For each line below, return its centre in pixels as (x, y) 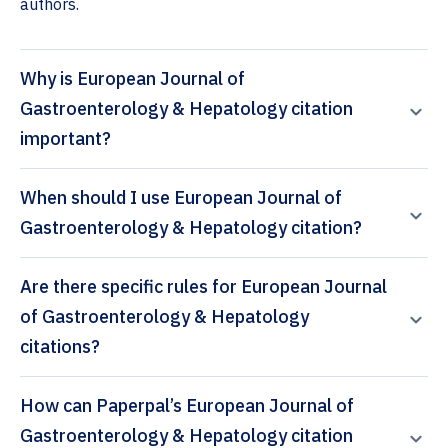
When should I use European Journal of (181, 198)
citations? (60, 347)
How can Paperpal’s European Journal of (58, 406)
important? (65, 139)
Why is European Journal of (132, 79)
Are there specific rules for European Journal (203, 287)
